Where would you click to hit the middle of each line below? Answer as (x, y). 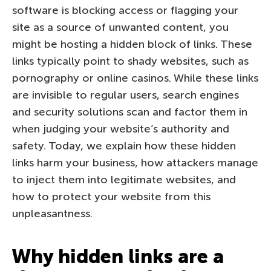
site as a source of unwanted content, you (120, 27)
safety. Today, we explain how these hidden (124, 145)
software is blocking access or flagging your (125, 10)
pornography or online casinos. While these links (135, 78)
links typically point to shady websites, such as (130, 61)
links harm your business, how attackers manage (135, 162)
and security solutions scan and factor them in (130, 112)
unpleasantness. (52, 213)
